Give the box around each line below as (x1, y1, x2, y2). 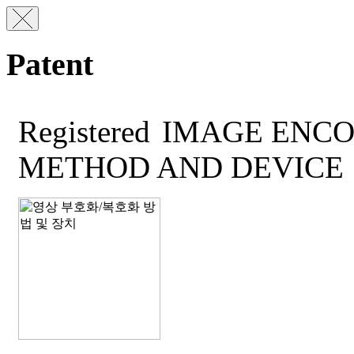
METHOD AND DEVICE (18, 150, 344, 185)
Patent (6, 46, 93, 82)
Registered (18, 115, 150, 149)
